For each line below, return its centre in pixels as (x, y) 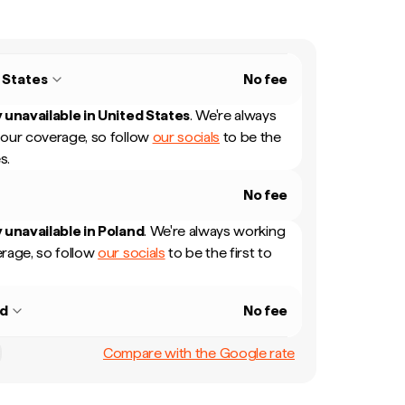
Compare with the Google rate (198, 353)
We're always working (217, 231)
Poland (121, 231)
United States (144, 115)
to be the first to (218, 253)
